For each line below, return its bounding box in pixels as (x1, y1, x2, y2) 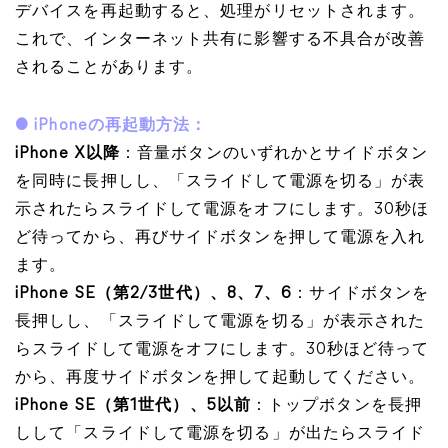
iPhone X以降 (15, 146, 120, 162)
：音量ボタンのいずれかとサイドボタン (120, 146, 428, 162)
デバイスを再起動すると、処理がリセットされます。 (15, 4, 426, 20)
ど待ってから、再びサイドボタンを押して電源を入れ (15, 230, 426, 246)
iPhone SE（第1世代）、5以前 (15, 398, 251, 414)
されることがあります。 (15, 60, 204, 76)
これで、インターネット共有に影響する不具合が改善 (15, 32, 426, 48)
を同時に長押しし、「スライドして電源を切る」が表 (15, 174, 426, 190)
